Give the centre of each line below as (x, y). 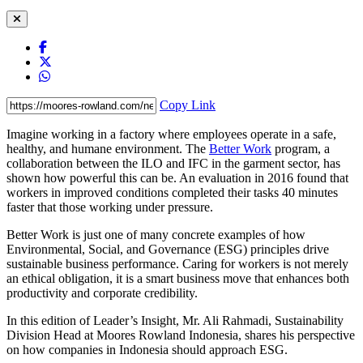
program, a (301, 148)
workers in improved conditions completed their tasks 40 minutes (172, 192)
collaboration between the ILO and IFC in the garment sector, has (173, 163)
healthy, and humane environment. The (108, 148)
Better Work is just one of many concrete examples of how (156, 234)
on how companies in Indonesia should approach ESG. (147, 349)
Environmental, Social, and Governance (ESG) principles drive (168, 249)
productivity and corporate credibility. (102, 293)
